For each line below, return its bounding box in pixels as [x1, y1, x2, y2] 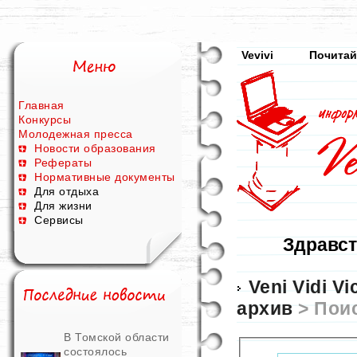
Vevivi [241, 49, 273, 61]
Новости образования [34, 142, 156, 155]
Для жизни [34, 199, 92, 212]
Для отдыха [34, 185, 99, 198]
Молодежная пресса [18, 127, 133, 140]
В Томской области [64, 331, 170, 343]
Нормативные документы [34, 171, 175, 183]
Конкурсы [18, 113, 71, 126]
